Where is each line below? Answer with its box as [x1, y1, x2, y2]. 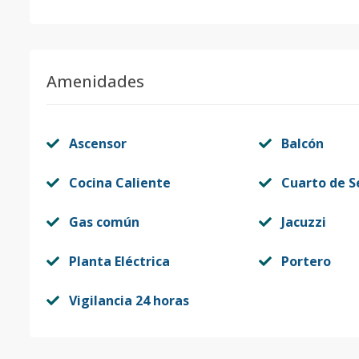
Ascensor [69, 135, 127, 152]
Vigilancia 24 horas [69, 292, 189, 309]
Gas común [69, 213, 139, 231]
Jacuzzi [280, 213, 326, 231]
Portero [280, 252, 331, 270]
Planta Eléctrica [69, 252, 170, 270]
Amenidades [46, 71, 144, 92]
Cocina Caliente [69, 174, 171, 192]
